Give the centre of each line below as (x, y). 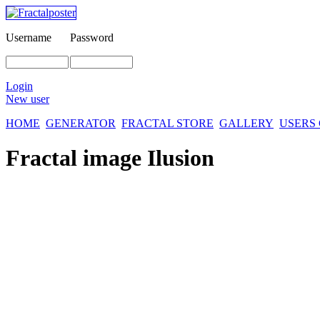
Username (29, 37)
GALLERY (246, 123)
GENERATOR (81, 123)
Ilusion (181, 158)
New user (27, 99)
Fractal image (76, 158)
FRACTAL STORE (167, 123)
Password (92, 37)
